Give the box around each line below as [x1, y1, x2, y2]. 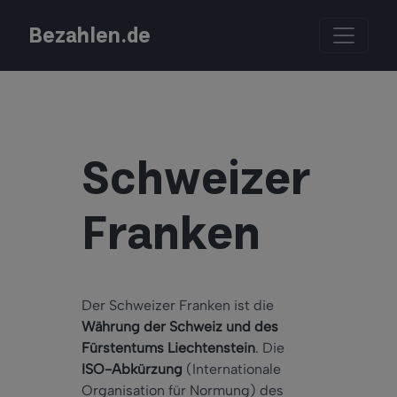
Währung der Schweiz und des [82, 318, 278, 336]
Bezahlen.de [28, 18, 151, 55]
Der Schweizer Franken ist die [82, 297, 274, 315]
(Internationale [183, 361, 281, 378]
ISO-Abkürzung [82, 361, 183, 378]
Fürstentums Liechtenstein [82, 339, 255, 357]
